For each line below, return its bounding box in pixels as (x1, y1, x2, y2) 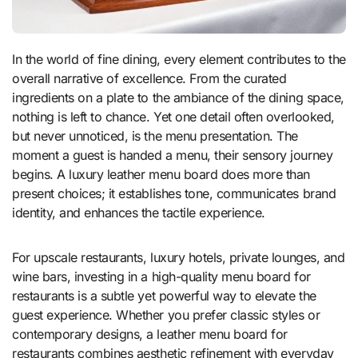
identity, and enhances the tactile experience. (12, 205, 265, 221)
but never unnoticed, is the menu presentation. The (12, 128, 298, 145)
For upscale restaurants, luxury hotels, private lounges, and (12, 249, 345, 266)
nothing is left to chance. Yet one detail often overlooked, (12, 109, 335, 125)
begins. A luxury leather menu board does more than (12, 166, 310, 183)
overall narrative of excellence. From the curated (12, 70, 287, 87)
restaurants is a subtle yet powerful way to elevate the (12, 288, 316, 304)
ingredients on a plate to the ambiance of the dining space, (12, 89, 344, 106)
